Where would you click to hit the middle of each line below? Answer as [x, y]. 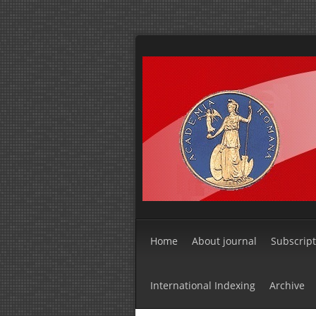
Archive [287, 285]
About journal [224, 241]
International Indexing [203, 285]
